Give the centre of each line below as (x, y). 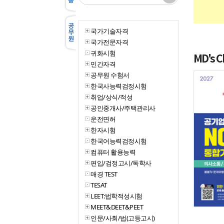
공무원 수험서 (110, 75)
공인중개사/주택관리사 (123, 108)
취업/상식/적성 (111, 97)
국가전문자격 (109, 42)
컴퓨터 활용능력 (113, 152)
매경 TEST (104, 174)
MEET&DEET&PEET (117, 207)
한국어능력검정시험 (119, 141)
